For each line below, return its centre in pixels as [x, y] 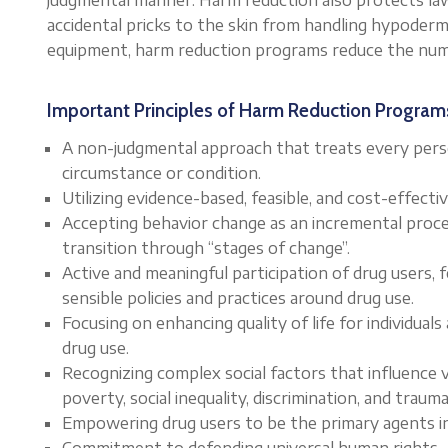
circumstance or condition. [161, 172]
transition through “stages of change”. [206, 247]
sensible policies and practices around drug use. [238, 297]
